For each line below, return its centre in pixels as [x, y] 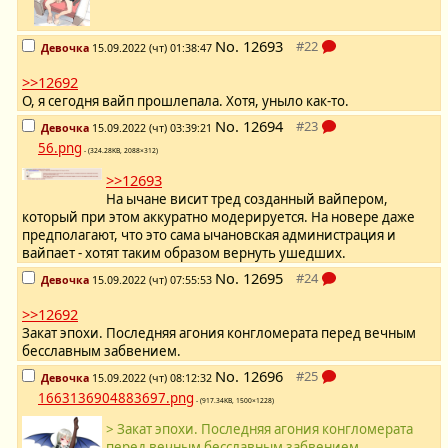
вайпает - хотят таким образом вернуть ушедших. [184, 253]
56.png [60, 148]
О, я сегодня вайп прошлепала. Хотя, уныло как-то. [185, 101]
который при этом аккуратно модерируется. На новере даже [218, 217]
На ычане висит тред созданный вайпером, [247, 199]
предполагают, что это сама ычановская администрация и [209, 235]
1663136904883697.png [116, 398]
